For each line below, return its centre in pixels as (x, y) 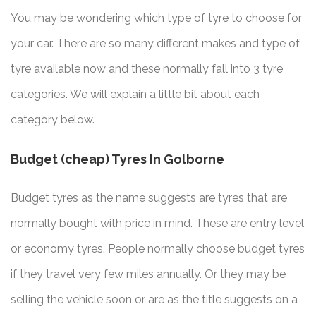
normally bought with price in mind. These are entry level (157, 224)
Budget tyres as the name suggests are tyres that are (149, 198)
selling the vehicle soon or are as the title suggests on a (154, 300)
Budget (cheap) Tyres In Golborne (117, 159)
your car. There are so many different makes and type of (155, 44)
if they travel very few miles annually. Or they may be (148, 274)
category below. (53, 120)
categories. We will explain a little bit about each (135, 95)
